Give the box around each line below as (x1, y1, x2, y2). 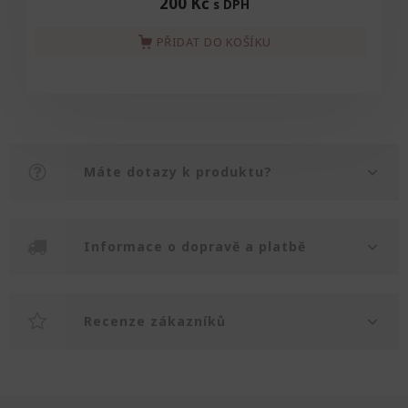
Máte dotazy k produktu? (84, 162, 272, 180)
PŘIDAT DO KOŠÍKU (156, 33, 271, 50)
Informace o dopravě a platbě (84, 237, 306, 255)
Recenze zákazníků (84, 311, 226, 330)
